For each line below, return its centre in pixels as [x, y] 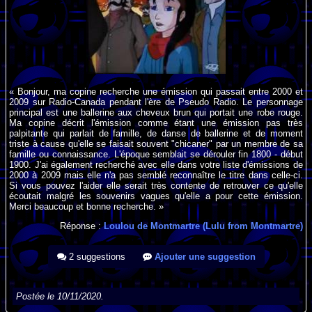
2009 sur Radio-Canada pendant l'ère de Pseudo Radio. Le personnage [156, 102]
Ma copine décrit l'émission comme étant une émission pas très [156, 123]
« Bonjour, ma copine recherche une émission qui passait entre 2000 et [156, 92]
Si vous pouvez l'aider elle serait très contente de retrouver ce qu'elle [156, 186]
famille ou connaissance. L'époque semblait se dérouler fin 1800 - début [156, 155]
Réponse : [81, 226]
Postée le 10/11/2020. [60, 297]
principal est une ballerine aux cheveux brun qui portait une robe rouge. [156, 113]
